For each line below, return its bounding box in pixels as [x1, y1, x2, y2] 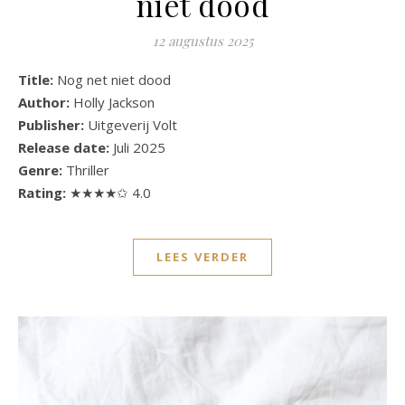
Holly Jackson [73, 93, 155, 112]
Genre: [18, 161, 62, 180]
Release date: [18, 138, 109, 157]
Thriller [62, 161, 109, 180]
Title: [27, 71, 57, 89]
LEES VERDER [156, 249, 249, 266]
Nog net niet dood [57, 71, 171, 89]
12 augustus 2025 [152, 32, 253, 51]
